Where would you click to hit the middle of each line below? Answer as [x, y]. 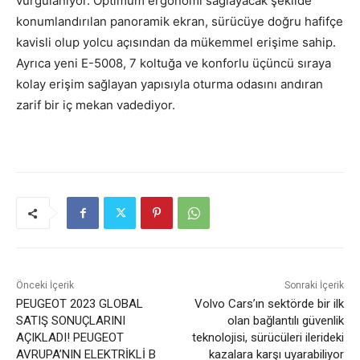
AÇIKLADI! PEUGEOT [70, 338]
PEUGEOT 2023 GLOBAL [80, 304]
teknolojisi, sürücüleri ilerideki [268, 338]
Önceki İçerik [45, 286]
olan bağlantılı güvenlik [285, 321]
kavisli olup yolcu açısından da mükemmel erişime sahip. [176, 43]
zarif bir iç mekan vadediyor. [96, 105]
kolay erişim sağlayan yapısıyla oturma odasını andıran [170, 84]
